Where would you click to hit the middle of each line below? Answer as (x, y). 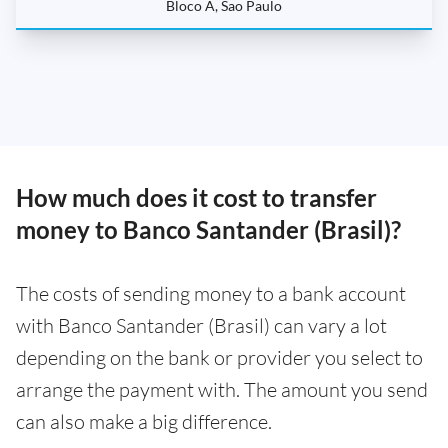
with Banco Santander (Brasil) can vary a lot (201, 326)
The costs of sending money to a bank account (211, 294)
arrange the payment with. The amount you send (222, 390)
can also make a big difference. (144, 422)
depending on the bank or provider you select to (219, 358)
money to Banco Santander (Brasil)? (208, 230)
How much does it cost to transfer (196, 198)
